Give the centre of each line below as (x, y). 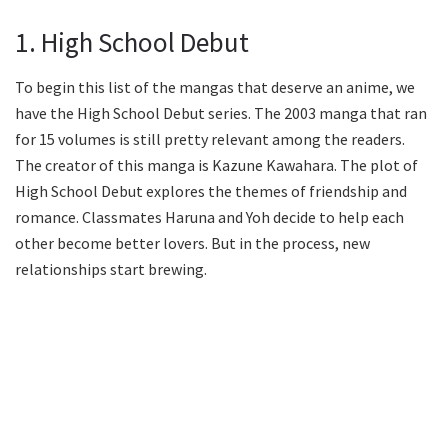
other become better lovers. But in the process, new (192, 243)
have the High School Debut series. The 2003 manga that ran (221, 113)
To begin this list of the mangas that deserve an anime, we (215, 87)
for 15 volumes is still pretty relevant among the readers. (210, 139)
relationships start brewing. (111, 269)
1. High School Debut (132, 42)
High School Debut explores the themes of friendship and (211, 191)
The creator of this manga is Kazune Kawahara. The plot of (216, 165)
